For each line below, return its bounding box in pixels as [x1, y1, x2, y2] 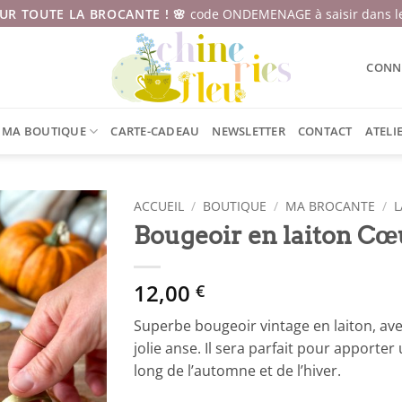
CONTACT [297, 123, 353, 139]
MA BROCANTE [285, 197, 376, 214]
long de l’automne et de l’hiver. [134, 360, 341, 380]
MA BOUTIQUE [2, 123, 86, 139]
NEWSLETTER [212, 123, 285, 139]
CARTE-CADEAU [110, 123, 200, 139]
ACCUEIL [134, 197, 184, 214]
